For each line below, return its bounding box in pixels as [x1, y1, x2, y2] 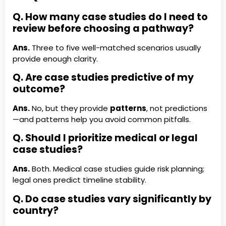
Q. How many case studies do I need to [13, 10, 208, 24]
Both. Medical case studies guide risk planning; [30, 163, 204, 175]
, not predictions [146, 102, 207, 114]
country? [13, 203, 59, 217]
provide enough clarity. [13, 53, 98, 64]
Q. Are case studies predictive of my [13, 70, 194, 84]
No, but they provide [30, 102, 110, 114]
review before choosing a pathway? [13, 21, 194, 35]
